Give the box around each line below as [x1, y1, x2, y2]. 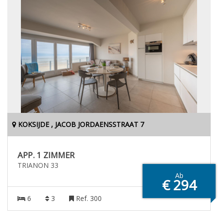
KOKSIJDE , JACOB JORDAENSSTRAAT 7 [16, 120, 144, 129]
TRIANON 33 [18, 161, 58, 170]
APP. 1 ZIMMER [18, 149, 74, 161]
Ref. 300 [74, 194, 102, 203]
